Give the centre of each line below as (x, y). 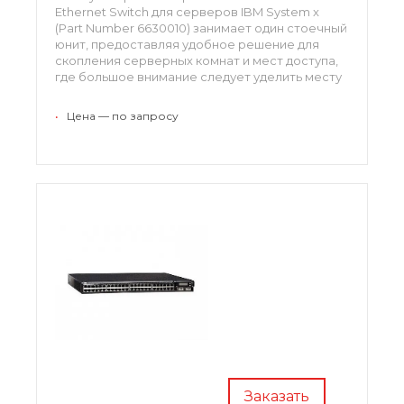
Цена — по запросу (123, 115)
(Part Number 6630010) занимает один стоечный (201, 28)
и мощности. (93, 92)
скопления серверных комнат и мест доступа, (197, 60)
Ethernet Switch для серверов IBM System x (187, 11)
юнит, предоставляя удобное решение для (187, 44)
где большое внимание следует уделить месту (198, 76)
